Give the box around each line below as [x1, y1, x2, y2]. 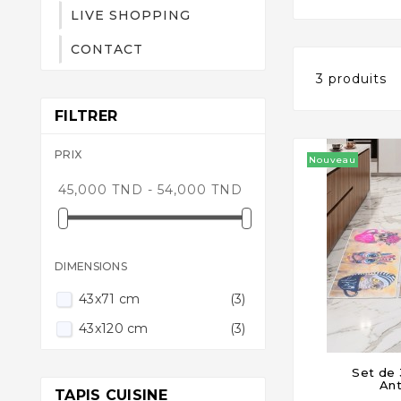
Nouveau [309, 153, 357, 166]
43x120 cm [79, 320, 149, 337]
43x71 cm [79, 291, 141, 308]
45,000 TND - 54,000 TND [58, 181, 243, 198]
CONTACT [71, 40, 143, 57]
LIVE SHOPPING [71, 6, 191, 23]
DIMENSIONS [55, 259, 127, 273]
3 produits [316, 70, 388, 87]
